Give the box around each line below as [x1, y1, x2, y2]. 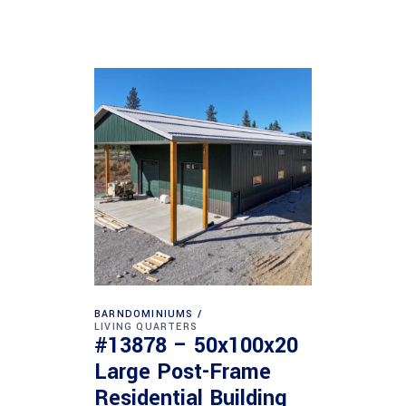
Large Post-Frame [94, 357, 271, 387]
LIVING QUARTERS [94, 319, 198, 333]
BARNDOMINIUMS [94, 306, 194, 321]
